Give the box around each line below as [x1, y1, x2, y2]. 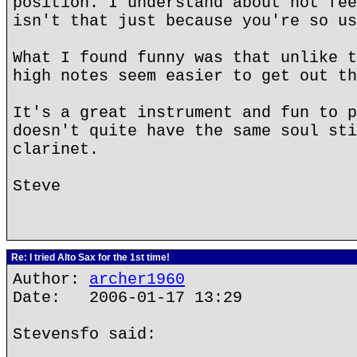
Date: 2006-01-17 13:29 [13, 288, 242, 307]
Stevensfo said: [13, 325, 156, 343]
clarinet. [13, 140, 99, 159]
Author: [13, 270, 89, 288]
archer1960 [89, 270, 185, 288]
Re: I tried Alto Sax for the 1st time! [9, 252, 170, 263]
